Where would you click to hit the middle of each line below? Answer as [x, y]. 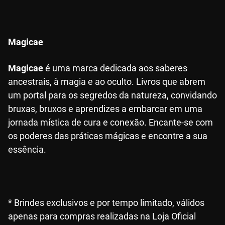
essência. [27, 150]
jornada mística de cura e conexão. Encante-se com [110, 123]
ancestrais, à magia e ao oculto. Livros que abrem [107, 82]
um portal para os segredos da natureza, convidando [113, 95]
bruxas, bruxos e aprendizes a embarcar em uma [105, 109]
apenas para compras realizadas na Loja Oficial [102, 216]
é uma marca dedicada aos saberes [115, 68]
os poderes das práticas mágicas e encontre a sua [108, 136]
